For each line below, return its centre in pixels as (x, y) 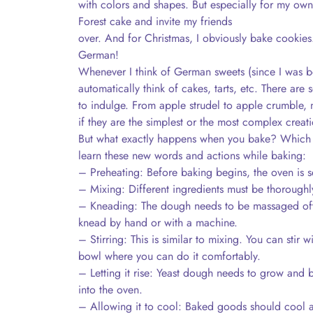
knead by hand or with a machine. (158, 223)
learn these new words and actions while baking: (192, 155)
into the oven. (110, 290)
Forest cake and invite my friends (155, 21)
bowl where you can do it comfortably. (169, 256)
